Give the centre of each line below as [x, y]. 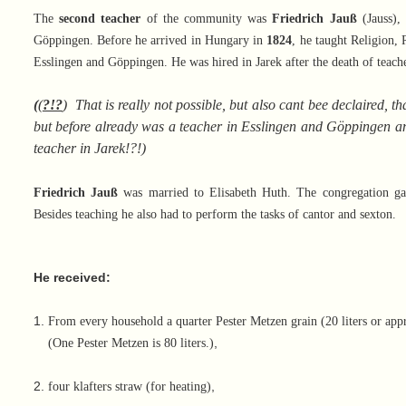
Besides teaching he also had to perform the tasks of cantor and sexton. [214, 215]
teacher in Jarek [79, 149]
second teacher [100, 19]
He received [69, 278]
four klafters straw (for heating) [129, 387]
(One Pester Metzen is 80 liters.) [123, 343]
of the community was [207, 19]
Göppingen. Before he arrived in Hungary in [150, 41]
